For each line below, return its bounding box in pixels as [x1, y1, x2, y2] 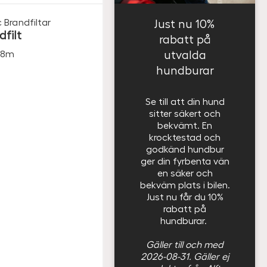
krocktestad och [149, 131, 221, 142]
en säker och [157, 167, 213, 178]
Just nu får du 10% [146, 191, 223, 202]
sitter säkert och [149, 107, 221, 119]
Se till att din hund [145, 95, 225, 107]
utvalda [163, 47, 206, 61]
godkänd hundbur [145, 143, 224, 154]
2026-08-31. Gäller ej [141, 250, 229, 262]
